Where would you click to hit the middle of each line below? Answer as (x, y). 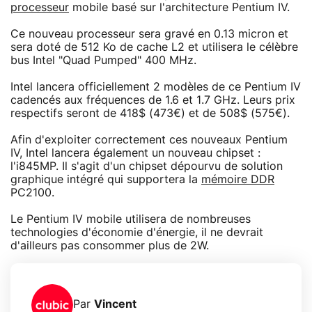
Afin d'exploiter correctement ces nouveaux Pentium (149, 140)
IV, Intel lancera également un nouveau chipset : (135, 153)
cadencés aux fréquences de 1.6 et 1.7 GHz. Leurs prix (153, 100)
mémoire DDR (238, 179)
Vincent (115, 305)
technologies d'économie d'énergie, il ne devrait (137, 232)
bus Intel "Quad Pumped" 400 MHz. (103, 60)
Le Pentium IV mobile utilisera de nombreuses (131, 219)
